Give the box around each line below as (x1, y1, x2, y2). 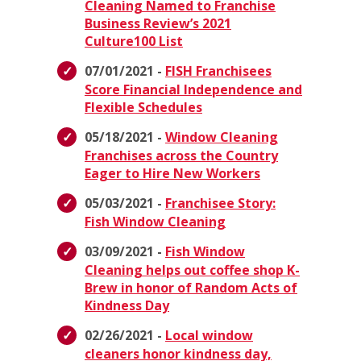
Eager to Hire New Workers (85, 164, 260, 183)
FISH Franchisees (165, 62, 272, 81)
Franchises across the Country (85, 147, 278, 165)
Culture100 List (85, 32, 183, 51)
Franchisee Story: (165, 194, 276, 213)
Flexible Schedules (85, 98, 202, 117)
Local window (165, 326, 253, 345)
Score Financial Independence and (85, 81, 302, 99)
